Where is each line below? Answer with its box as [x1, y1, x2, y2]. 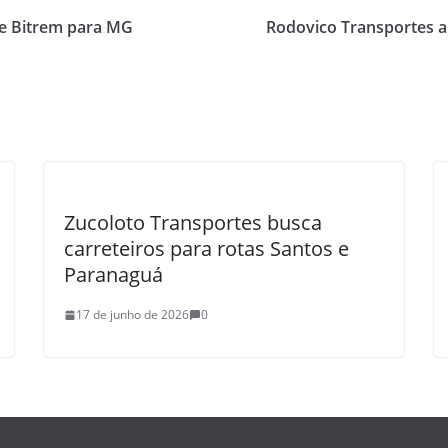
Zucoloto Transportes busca [64, 209, 322, 236]
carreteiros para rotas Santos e [64, 235, 349, 262]
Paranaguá [64, 261, 163, 288]
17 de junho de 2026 [76, 306, 189, 323]
